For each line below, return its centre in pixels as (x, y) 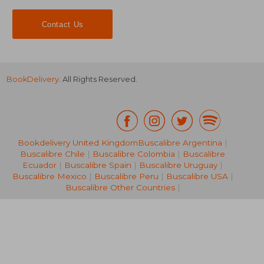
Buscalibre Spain (98, 165)
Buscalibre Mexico (49, 176)
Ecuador (39, 165)
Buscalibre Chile (52, 154)
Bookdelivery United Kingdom (78, 143)
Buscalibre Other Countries (120, 188)
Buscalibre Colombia (134, 154)
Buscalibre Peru (126, 176)
